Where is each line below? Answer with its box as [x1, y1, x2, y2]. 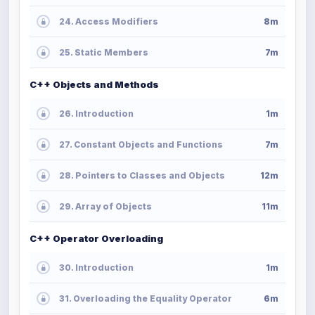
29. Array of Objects [59, 200, 152, 212]
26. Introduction [59, 108, 134, 119]
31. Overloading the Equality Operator [59, 292, 232, 304]
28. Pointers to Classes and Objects [59, 169, 225, 181]
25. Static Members [59, 46, 148, 58]
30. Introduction [59, 262, 134, 273]
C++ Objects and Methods [30, 78, 159, 90]
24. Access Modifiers [59, 15, 158, 27]
